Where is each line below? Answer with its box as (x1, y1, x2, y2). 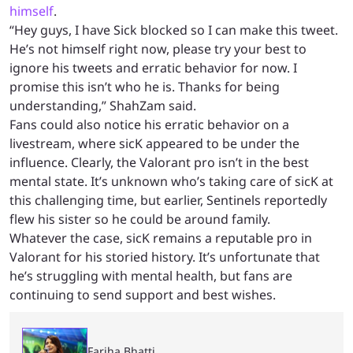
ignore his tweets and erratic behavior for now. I (9, 59, 297, 76)
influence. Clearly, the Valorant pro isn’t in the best (9, 154, 309, 171)
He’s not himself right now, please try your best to (9, 40, 307, 58)
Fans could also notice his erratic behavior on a (9, 116, 289, 133)
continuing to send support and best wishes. (9, 286, 276, 303)
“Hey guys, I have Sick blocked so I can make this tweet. (9, 21, 338, 39)
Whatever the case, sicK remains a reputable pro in (9, 229, 312, 247)
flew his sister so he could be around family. (9, 210, 270, 228)
